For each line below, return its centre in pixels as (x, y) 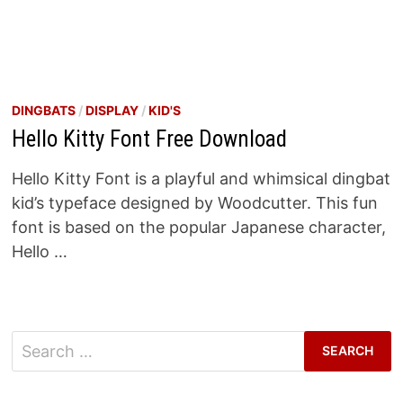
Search (37, 342)
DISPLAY (112, 110)
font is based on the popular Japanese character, (198, 227)
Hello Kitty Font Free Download (149, 139)
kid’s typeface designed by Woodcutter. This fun (194, 202)
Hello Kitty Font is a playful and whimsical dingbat (201, 178)
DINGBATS (43, 110)
